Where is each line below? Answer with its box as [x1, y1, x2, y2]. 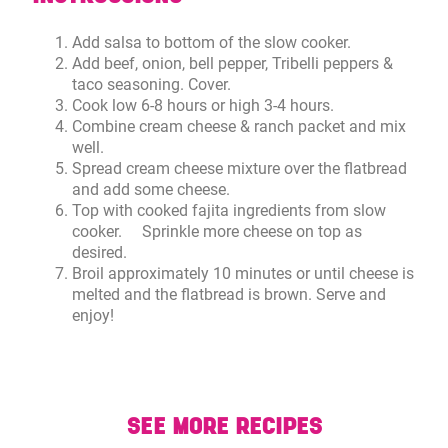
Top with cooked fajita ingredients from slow [72, 200, 387, 220]
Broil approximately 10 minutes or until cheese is [72, 263, 415, 283]
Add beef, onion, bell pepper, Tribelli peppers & [72, 53, 394, 73]
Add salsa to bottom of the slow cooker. [72, 32, 352, 52]
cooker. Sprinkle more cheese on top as [72, 221, 363, 241]
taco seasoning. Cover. [72, 74, 232, 94]
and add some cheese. [72, 179, 231, 199]
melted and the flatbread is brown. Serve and [72, 284, 387, 304]
